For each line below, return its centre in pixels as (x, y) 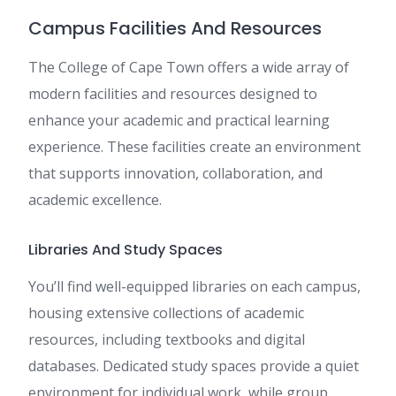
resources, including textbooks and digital (167, 340)
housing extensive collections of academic (166, 313)
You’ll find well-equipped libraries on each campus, (194, 287)
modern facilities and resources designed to (173, 94)
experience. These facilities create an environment (194, 147)
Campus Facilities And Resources (175, 29)
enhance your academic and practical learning (179, 121)
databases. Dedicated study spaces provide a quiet (194, 366)
